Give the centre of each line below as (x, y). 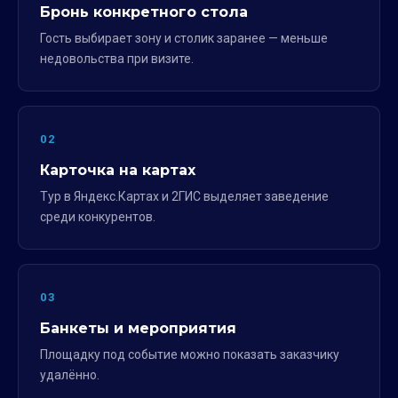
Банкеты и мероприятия (138, 328)
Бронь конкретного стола (144, 12)
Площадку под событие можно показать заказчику (190, 354)
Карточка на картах (118, 170)
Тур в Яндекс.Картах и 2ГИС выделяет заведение (184, 196)
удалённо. (70, 375)
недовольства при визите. (117, 59)
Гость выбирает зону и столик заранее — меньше (184, 38)
